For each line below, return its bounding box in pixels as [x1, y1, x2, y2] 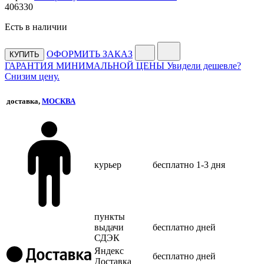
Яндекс [94, 245, 124, 256]
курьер [94, 159, 121, 170]
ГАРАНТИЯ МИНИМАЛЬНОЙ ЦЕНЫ [5, 60, 164, 71]
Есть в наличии [5, 21, 67, 32]
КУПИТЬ [9, 49, 39, 59]
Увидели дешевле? [167, 60, 241, 71]
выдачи [94, 222, 124, 232]
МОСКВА [42, 97, 75, 106]
